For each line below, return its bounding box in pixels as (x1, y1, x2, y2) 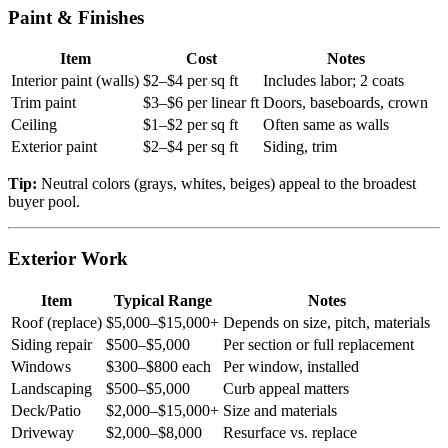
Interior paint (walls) (11, 72, 139, 90)
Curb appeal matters (223, 379, 349, 397)
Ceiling (11, 116, 57, 134)
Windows (11, 357, 71, 375)
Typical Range (113, 291, 212, 309)
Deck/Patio (11, 401, 81, 419)
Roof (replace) (11, 313, 102, 331)
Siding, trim (263, 138, 337, 156)
